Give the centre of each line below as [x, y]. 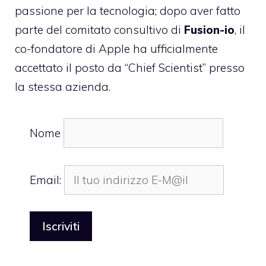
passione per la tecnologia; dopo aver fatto [128, 10]
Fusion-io [208, 29]
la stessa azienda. [64, 86]
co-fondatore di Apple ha [83, 48]
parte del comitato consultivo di [98, 29]
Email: [47, 180]
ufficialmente [184, 48]
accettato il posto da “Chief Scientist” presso [130, 67]
